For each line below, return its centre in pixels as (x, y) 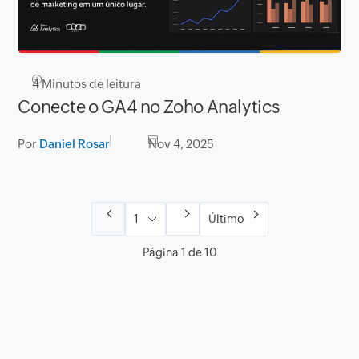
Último (226, 219)
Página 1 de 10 (179, 253)
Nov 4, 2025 (182, 144)
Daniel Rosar (75, 144)
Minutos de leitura (91, 84)
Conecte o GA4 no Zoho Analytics (149, 107)
